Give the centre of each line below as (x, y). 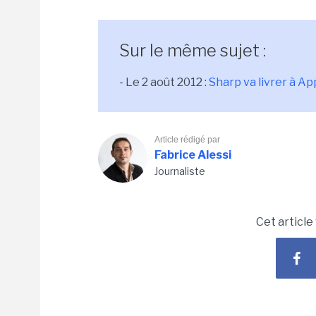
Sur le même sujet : (193, 50)
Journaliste (180, 171)
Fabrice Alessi (193, 155)
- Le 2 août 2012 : (164, 82)
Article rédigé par (187, 140)
